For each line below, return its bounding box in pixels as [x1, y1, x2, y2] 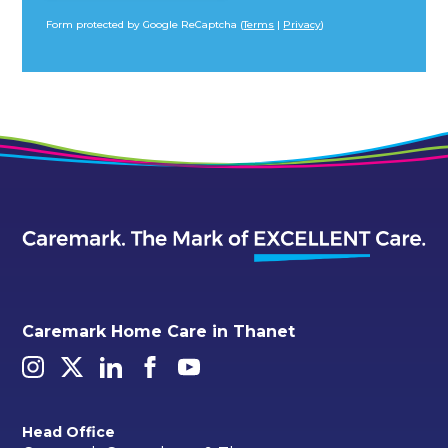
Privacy [283, 18, 322, 32]
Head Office [22, 423, 116, 442]
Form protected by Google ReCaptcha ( [46, 18, 244, 32]
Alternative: [46, 49, 139, 69]
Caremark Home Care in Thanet [22, 321, 296, 341]
